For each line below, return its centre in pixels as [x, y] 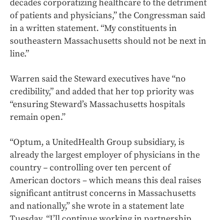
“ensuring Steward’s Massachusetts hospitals [97, 105]
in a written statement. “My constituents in [93, 28]
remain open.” [38, 117]
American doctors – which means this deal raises [106, 181]
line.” [19, 54]
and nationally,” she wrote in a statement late [97, 206]
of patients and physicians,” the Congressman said [108, 16]
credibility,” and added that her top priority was [102, 92]
